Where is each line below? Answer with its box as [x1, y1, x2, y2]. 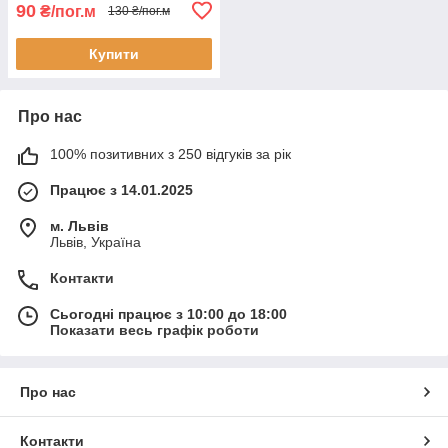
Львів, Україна [50, 233, 141, 250]
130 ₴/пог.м [108, 4, 170, 19]
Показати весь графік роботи [50, 321, 259, 338]
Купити [89, 45, 139, 62]
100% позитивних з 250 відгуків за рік [50, 145, 291, 162]
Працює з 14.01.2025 [50, 181, 193, 198]
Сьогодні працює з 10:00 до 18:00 [50, 305, 287, 322]
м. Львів [50, 217, 109, 234]
